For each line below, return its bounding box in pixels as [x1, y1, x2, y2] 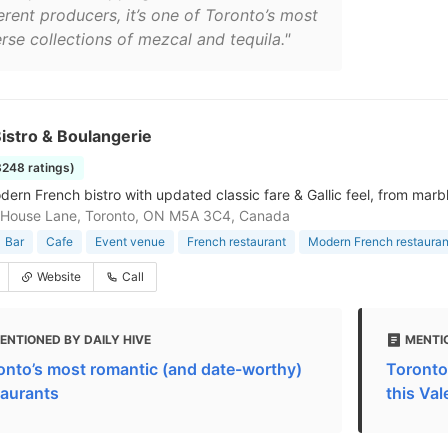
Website [37, 269, 81, 284]
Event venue [95, 234, 165, 249]
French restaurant [187, 234, 286, 249]
